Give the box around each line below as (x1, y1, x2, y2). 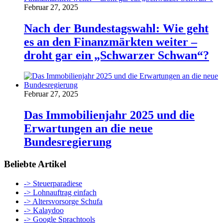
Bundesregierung (24, 135, 111, 149)
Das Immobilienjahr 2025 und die (24, 109, 195, 122)
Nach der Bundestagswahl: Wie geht (24, 21, 209, 35)
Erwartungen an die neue (24, 122, 153, 135)
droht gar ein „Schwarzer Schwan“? (24, 48, 209, 62)
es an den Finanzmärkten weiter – (24, 35, 197, 48)
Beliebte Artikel (4, 159, 66, 170)
